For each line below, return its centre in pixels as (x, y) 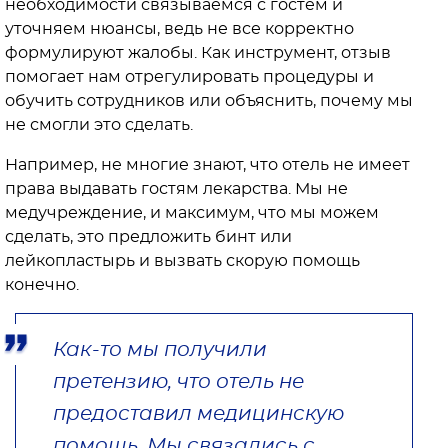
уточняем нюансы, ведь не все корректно (179, 28)
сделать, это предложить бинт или (148, 236)
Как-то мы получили (160, 349)
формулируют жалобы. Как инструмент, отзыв (198, 52)
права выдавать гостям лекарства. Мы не (176, 188)
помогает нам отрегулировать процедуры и (189, 76)
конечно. (42, 284)
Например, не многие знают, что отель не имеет (207, 164)
